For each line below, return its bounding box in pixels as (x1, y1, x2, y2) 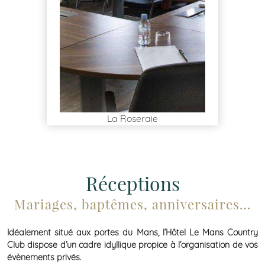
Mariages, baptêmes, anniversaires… (14, 195, 251, 213)
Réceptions (85, 170, 180, 196)
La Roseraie (107, 112, 158, 124)
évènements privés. (7, 252, 81, 263)
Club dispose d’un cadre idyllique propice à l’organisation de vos (7, 240, 258, 251)
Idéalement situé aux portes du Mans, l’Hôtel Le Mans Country (7, 227, 258, 238)
